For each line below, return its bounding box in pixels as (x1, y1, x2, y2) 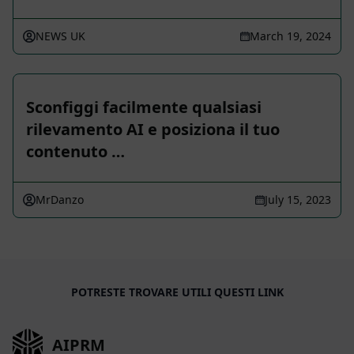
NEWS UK (36, 28, 85, 44)
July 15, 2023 (265, 192, 331, 208)
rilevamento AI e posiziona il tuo (26, 119, 280, 141)
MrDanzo (36, 192, 84, 208)
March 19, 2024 (250, 28, 331, 44)
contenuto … (26, 141, 125, 163)
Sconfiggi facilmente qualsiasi (26, 96, 262, 119)
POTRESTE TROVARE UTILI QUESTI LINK (70, 284, 284, 300)
